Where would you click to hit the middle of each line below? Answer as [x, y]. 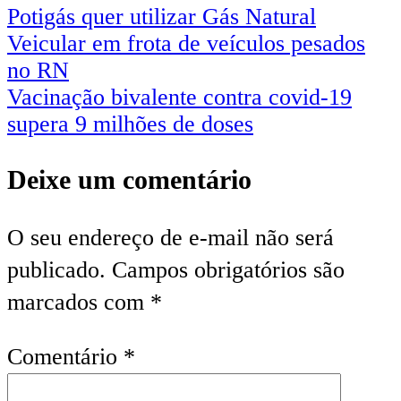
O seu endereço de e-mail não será [171, 237]
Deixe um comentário [129, 179]
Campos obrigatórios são [228, 269]
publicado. [56, 269]
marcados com [79, 302]
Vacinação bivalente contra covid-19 [179, 97]
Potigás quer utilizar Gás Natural [162, 17]
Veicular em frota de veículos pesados [186, 43]
